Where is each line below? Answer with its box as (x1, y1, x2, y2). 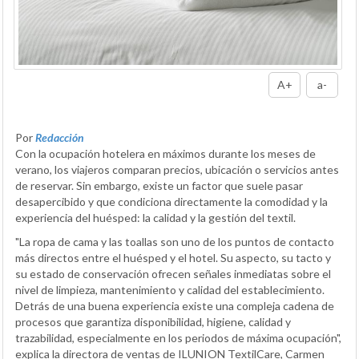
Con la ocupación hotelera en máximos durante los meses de (15, 146, 316, 160)
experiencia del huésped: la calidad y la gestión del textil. (15, 210, 296, 224)
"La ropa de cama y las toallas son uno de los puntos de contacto (15, 234, 334, 248)
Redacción (35, 130, 84, 144)
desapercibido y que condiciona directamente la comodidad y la (15, 194, 328, 208)
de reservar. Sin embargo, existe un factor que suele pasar (15, 178, 303, 192)
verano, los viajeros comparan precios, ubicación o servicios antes (15, 162, 339, 176)
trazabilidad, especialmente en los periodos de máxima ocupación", (15, 330, 341, 345)
